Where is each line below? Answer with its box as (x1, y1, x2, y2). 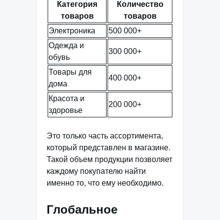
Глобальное (47, 203, 117, 217)
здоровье (49, 106, 82, 115)
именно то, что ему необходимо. (47, 179, 164, 188)
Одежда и (49, 41, 84, 50)
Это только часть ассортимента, (47, 132, 163, 140)
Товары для (49, 68, 92, 77)
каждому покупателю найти (47, 167, 146, 176)
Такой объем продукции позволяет (47, 155, 172, 164)
